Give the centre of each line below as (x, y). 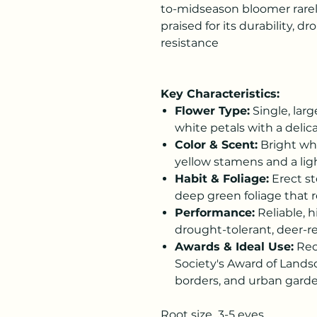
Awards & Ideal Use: (234, 247)
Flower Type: (212, 111)
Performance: (215, 213)
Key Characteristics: (220, 94)
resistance (190, 43)
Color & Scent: (216, 145)
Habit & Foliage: (222, 179)
